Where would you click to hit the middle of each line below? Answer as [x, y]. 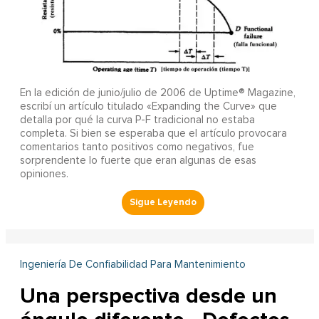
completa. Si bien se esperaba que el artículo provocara [153, 133]
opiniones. [44, 174]
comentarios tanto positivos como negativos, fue [137, 147]
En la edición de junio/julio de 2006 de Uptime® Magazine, [157, 93]
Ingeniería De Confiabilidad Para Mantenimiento [132, 264]
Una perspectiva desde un [148, 296]
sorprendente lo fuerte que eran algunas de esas [138, 160]
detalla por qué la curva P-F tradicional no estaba [137, 120]
